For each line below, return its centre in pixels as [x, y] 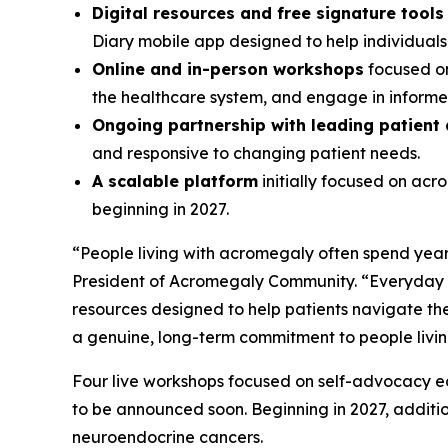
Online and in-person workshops [228, 69]
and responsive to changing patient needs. [256, 153]
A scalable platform [175, 181]
